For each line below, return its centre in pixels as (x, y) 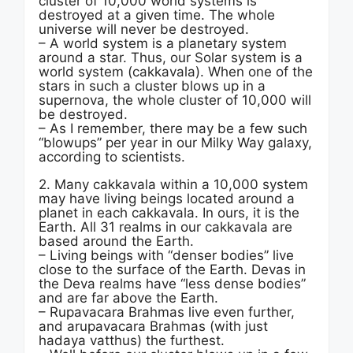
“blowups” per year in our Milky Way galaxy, (175, 143)
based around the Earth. (116, 241)
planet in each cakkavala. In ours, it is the (169, 213)
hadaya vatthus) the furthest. (132, 340)
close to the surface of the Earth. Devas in (172, 269)
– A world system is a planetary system (163, 43)
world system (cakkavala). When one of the (176, 72)
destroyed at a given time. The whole (157, 15)
